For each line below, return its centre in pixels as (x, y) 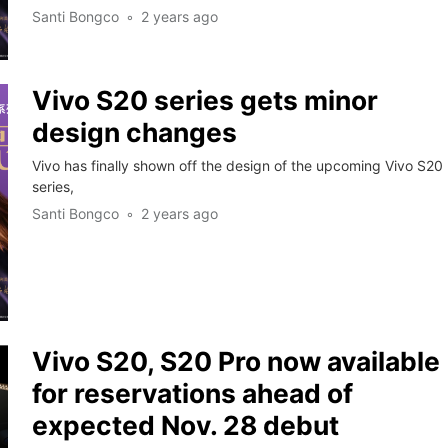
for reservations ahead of (192, 392)
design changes (134, 131)
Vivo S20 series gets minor (204, 99)
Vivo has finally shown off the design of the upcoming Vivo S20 (237, 165)
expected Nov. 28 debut (185, 424)
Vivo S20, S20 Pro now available (235, 360)
